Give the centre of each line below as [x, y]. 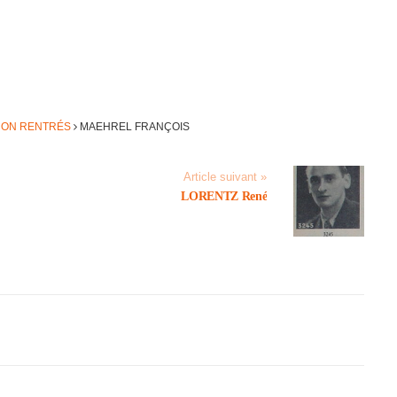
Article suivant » [226, 177]
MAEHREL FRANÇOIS [133, 127]
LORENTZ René [224, 196]
